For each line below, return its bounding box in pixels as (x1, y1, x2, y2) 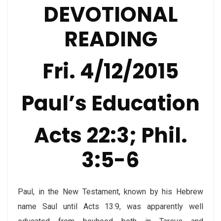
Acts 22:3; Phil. (34, 120, 187, 150)
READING (64, 24, 157, 54)
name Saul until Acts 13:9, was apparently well (18, 201, 203, 211)
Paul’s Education (21, 88, 200, 118)
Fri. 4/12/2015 (42, 56, 179, 86)
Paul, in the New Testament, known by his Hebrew (18, 186, 203, 196)
